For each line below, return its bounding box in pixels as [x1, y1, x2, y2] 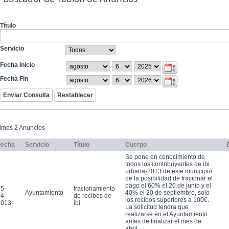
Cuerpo [125, 141, 147, 148]
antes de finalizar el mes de [125, 217, 201, 225]
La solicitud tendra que [125, 203, 189, 211]
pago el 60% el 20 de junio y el [125, 181, 211, 189]
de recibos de [74, 192, 111, 199]
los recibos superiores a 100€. [125, 196, 209, 203]
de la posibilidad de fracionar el [125, 174, 213, 182]
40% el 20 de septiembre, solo [125, 189, 210, 196]
